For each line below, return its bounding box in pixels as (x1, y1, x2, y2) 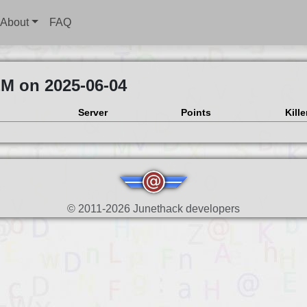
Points (180, 108, 211, 118)
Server (77, 108, 108, 118)
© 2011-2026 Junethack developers (66, 203, 240, 214)
